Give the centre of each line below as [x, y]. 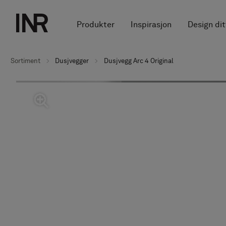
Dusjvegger [72, 61]
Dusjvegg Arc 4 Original [138, 61]
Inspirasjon [151, 24]
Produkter [95, 24]
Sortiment [26, 61]
